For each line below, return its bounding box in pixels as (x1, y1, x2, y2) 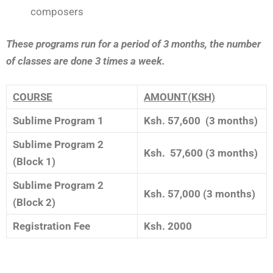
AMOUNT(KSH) (144, 90, 215, 103)
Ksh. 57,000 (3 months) (144, 187, 255, 200)
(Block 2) (13, 196, 55, 208)
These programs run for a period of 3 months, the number (6, 37, 261, 50)
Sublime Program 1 (13, 114, 104, 127)
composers (30, 5, 83, 18)
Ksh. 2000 (144, 219, 192, 232)
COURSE (13, 90, 52, 103)
